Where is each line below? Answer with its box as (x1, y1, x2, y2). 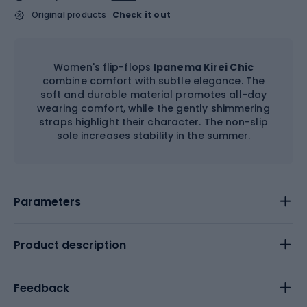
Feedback (14, 280, 69, 296)
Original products (32, 9, 107, 21)
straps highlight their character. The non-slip (39, 115, 268, 129)
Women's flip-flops (53, 60, 154, 74)
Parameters (14, 194, 81, 210)
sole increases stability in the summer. (56, 129, 251, 143)
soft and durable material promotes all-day (40, 88, 267, 101)
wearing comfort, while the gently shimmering (37, 101, 270, 115)
